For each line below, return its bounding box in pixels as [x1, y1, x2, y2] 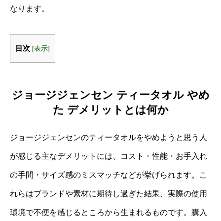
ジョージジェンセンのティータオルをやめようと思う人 [10, 133, 207, 142]
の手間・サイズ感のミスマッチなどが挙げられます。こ [10, 170, 207, 179]
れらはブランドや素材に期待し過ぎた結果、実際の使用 [10, 189, 207, 198]
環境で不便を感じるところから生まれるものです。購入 [10, 208, 207, 217]
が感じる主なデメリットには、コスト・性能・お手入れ [10, 151, 207, 160]
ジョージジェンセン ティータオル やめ [11, 88, 210, 101]
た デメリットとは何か [52, 103, 169, 116]
